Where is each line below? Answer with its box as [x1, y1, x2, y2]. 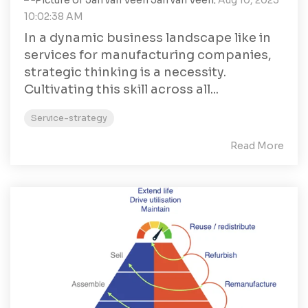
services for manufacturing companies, [24, 47, 272, 63]
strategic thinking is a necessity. [24, 65, 226, 80]
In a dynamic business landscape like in [24, 30, 271, 45]
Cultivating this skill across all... [24, 82, 219, 97]
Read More [230, 140, 284, 152]
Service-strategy [31, 113, 107, 124]
